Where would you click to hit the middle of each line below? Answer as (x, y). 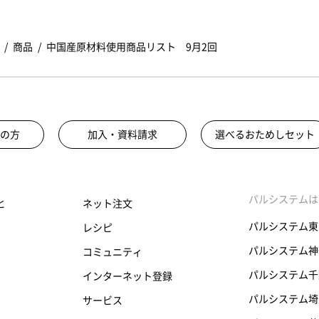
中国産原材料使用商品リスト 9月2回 (132, 47)
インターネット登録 (127, 277)
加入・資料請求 (122, 135)
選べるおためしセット (265, 135)
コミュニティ (112, 252)
